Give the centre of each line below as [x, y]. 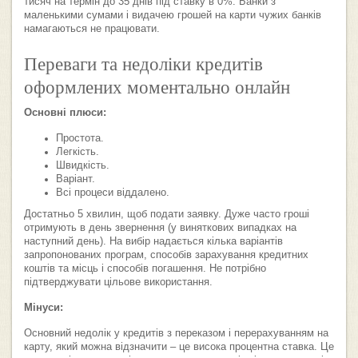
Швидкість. [83, 165]
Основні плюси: [65, 112]
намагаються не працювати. [92, 28]
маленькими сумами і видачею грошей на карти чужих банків [173, 15]
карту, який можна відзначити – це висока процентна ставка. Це [179, 346]
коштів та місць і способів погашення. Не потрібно [145, 268]
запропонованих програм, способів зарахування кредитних [166, 255]
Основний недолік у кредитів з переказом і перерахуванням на [176, 333]
